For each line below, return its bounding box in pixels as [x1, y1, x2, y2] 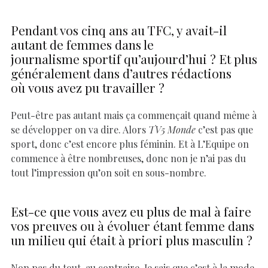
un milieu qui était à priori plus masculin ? [11, 231, 252, 248]
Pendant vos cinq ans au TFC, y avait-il [11, 21, 227, 38]
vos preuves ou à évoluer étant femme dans [11, 217, 254, 234]
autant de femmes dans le [11, 35, 154, 53]
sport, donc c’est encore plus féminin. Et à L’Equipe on [11, 137, 249, 150]
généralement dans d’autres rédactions [11, 64, 232, 81]
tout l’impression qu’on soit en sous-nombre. [11, 166, 206, 179]
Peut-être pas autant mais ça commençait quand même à [11, 108, 257, 121]
